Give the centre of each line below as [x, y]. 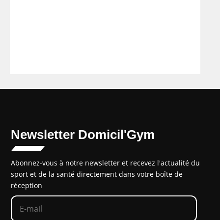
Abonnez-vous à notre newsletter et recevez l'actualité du [106, 163]
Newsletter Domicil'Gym [83, 135]
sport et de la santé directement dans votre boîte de [97, 174]
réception [27, 186]
